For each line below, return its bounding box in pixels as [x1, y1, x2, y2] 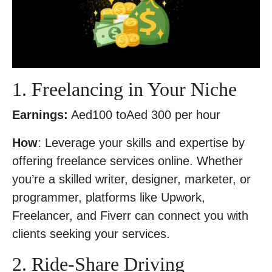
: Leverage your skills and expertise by [38, 136, 245, 149]
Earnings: [12, 108, 68, 121]
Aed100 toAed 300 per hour [68, 108, 220, 121]
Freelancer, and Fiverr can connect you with [12, 209, 248, 222]
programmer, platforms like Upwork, [12, 191, 205, 204]
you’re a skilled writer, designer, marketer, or [12, 172, 251, 186]
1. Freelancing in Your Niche [12, 78, 237, 100]
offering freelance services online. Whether [12, 154, 243, 168]
